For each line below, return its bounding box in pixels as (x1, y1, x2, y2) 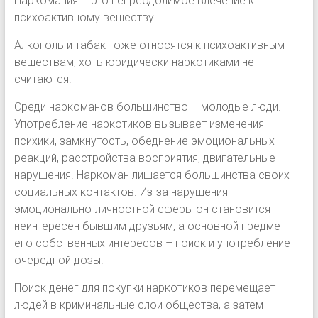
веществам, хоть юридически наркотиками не (13, 55, 254, 69)
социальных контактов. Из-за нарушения (13, 185, 228, 199)
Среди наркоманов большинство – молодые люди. (13, 99, 281, 114)
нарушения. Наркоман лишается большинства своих (13, 168, 290, 182)
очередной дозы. (13, 253, 104, 267)
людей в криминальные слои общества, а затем (13, 297, 263, 312)
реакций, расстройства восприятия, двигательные (13, 150, 275, 165)
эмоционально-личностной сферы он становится (13, 202, 270, 216)
